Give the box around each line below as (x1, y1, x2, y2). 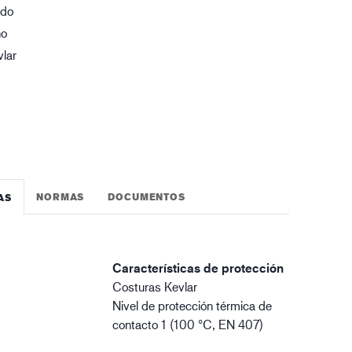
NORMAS (36, 190, 85, 203)
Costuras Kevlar (112, 279, 198, 294)
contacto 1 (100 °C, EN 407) (112, 317, 264, 332)
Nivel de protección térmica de (112, 298, 273, 313)
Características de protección (112, 260, 284, 276)
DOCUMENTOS (108, 190, 185, 203)
